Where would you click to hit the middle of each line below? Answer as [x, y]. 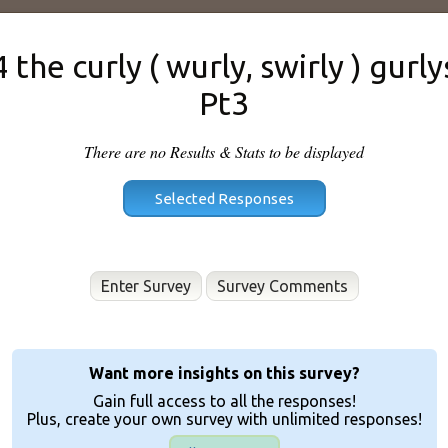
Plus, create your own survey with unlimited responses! [224, 419]
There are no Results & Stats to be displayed [224, 151]
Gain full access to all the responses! [224, 401]
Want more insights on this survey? [224, 373]
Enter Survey [145, 286]
